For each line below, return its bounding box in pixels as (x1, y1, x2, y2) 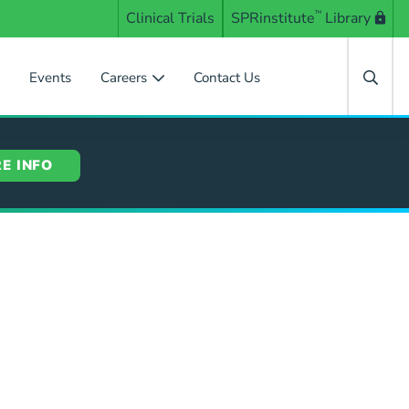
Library (321, 8, 374, 28)
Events (29, 68, 72, 87)
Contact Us (194, 68, 261, 87)
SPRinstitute (231, 8, 315, 28)
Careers (100, 68, 148, 87)
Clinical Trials (126, 8, 215, 28)
